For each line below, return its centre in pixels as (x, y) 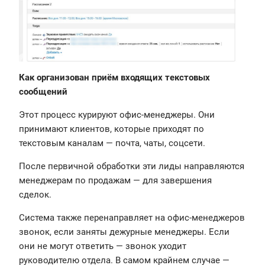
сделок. (35, 194)
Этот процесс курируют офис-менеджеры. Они (117, 114)
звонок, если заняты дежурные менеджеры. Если (124, 232)
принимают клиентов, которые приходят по (112, 129)
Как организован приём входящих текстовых (114, 77)
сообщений (44, 91)
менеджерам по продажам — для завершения (115, 180)
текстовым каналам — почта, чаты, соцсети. (112, 143)
